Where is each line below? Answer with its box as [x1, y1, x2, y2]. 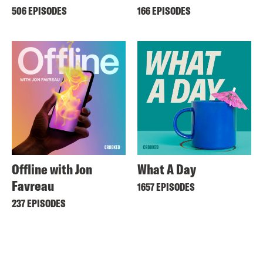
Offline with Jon [12, 160, 92, 178]
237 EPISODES [12, 196, 66, 210]
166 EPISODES [137, 4, 191, 18]
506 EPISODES [12, 4, 67, 18]
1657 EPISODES [137, 180, 195, 194]
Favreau [12, 176, 54, 194]
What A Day [137, 160, 196, 178]
